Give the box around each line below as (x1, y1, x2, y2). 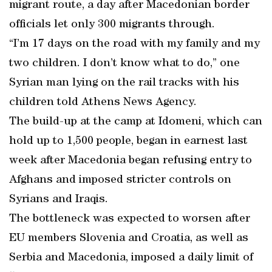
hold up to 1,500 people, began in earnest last (9, 135, 248, 148)
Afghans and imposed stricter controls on (9, 174, 231, 186)
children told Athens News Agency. (9, 97, 197, 109)
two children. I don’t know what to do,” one (9, 58, 240, 70)
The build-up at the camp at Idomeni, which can (9, 116, 262, 128)
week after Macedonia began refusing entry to (9, 155, 252, 167)
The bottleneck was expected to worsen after (9, 213, 250, 225)
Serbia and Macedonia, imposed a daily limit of (9, 252, 253, 264)
